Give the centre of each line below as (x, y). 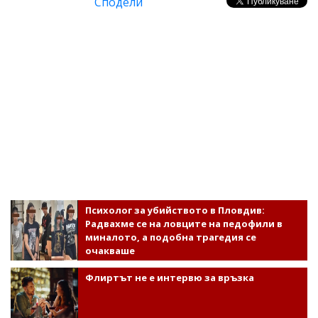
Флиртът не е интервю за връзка (169, 277)
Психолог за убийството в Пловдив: (175, 210)
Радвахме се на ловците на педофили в (183, 223)
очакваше (110, 250)
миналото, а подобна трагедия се (170, 237)
